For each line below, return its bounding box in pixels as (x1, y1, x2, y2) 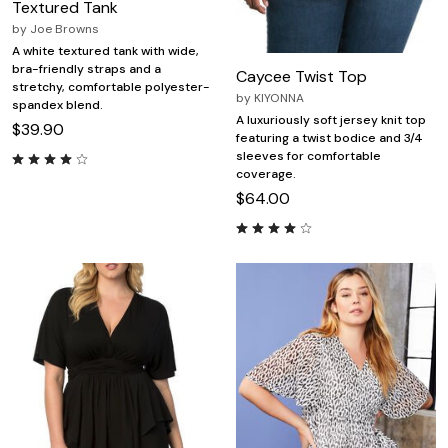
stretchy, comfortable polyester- (12, 79, 210, 96)
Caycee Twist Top (236, 66, 367, 88)
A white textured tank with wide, (12, 43, 199, 60)
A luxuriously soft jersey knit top (236, 112, 426, 129)
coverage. (236, 166, 296, 183)
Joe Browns (30, 21, 99, 38)
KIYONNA (254, 90, 304, 107)
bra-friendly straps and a (12, 61, 161, 78)
